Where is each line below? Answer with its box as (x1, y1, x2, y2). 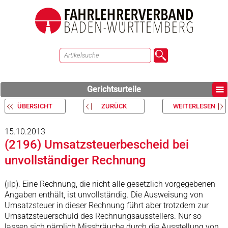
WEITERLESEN (173, 102, 215, 110)
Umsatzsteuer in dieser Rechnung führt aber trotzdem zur (4, 201, 209, 210)
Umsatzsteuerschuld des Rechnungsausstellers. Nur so (4, 211, 202, 221)
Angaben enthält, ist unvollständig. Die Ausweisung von (4, 190, 203, 199)
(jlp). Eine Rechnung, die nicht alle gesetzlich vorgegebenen (4, 179, 215, 189)
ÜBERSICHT (17, 102, 53, 110)
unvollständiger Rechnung (4, 153, 146, 167)
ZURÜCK (101, 102, 127, 110)
